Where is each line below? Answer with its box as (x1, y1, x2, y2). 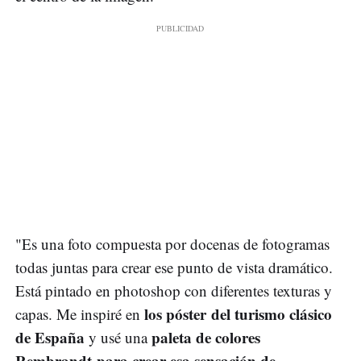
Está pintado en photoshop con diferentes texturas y (15, 280, 332, 301)
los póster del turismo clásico (144, 303, 332, 326)
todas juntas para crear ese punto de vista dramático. (15, 257, 333, 278)
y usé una (85, 327, 151, 348)
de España (15, 326, 85, 349)
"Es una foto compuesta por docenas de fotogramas (15, 234, 330, 255)
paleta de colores (151, 326, 260, 349)
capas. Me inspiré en (15, 304, 144, 325)
